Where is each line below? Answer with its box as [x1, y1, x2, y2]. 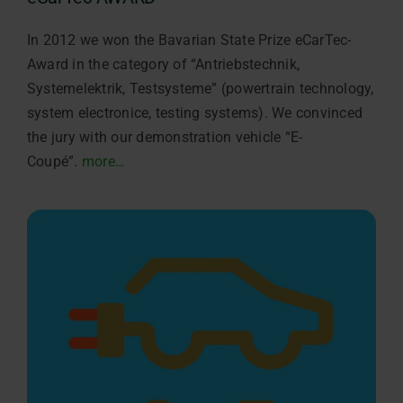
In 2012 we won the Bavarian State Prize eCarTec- [26, 31, 352, 49]
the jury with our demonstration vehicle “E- [26, 128, 303, 146]
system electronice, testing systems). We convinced [26, 103, 363, 121]
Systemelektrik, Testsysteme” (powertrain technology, [26, 79, 374, 97]
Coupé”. [26, 152, 82, 170]
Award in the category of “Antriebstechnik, [26, 55, 300, 73]
